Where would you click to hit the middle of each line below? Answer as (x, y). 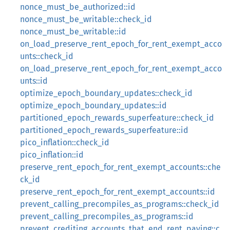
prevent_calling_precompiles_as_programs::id (107, 216)
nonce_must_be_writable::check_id (86, 19)
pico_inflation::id (52, 155)
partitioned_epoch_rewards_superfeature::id (104, 130)
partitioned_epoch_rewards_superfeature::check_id (117, 118)
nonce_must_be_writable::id (73, 32)
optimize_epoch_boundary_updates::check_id (106, 93)
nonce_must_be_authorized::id (78, 7)
